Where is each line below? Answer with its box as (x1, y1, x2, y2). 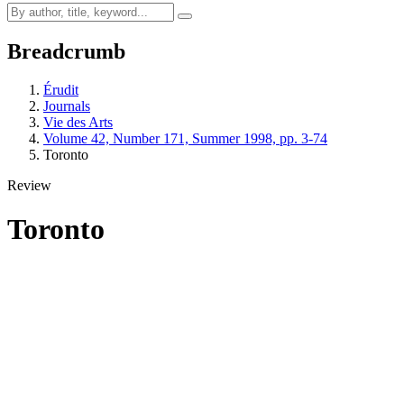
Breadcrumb (7, 39, 125, 63)
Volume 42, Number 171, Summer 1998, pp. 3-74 (43, 130, 327, 146)
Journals (43, 97, 90, 114)
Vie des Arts (43, 114, 113, 130)
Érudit (43, 81, 78, 97)
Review (7, 177, 51, 193)
